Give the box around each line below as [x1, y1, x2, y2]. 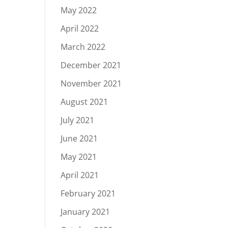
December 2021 [61, 60, 122, 71]
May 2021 [61, 151, 97, 162]
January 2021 [61, 206, 110, 217]
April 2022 [61, 23, 99, 34]
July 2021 [61, 115, 95, 126]
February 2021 [61, 188, 116, 199]
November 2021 [61, 78, 122, 89]
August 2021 [61, 96, 108, 107]
